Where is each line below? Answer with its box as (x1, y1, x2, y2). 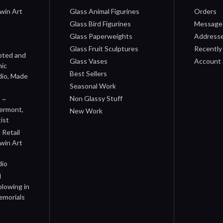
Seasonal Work (70, 82, 116, 91)
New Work (70, 107, 103, 115)
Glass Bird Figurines (70, 19, 131, 28)
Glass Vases (70, 57, 108, 66)
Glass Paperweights (70, 32, 133, 41)
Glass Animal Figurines (70, 7, 140, 16)
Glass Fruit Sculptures (70, 44, 139, 53)
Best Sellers (70, 69, 108, 78)
